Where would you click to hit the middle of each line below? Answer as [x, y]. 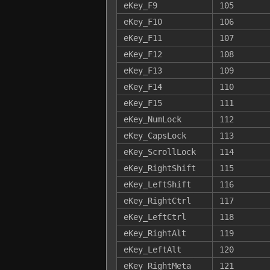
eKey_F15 [143, 103]
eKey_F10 [143, 21]
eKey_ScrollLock [159, 152]
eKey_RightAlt [155, 233]
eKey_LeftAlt [152, 249]
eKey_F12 [143, 54]
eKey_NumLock [152, 119]
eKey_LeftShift [157, 184]
